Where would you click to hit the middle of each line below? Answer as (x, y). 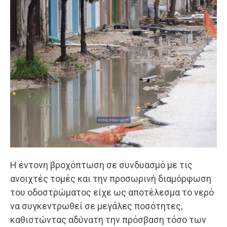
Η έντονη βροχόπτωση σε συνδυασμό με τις (101, 165)
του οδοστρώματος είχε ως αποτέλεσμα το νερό (112, 193)
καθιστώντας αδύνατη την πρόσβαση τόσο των (108, 220)
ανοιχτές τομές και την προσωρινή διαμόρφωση (111, 179)
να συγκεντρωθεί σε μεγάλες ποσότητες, (96, 206)
